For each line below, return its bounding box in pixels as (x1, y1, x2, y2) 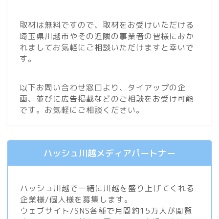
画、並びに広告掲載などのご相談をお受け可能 (20, 93, 194, 105)
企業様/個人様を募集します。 (20, 194, 132, 205)
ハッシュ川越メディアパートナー (44, 147, 175, 160)
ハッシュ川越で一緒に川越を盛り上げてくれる (20, 183, 195, 194)
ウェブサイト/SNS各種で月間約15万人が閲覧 (20, 205, 192, 217)
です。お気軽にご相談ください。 (20, 105, 144, 116)
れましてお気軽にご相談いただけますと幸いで (20, 42, 194, 53)
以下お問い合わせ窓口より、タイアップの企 (20, 82, 186, 93)
